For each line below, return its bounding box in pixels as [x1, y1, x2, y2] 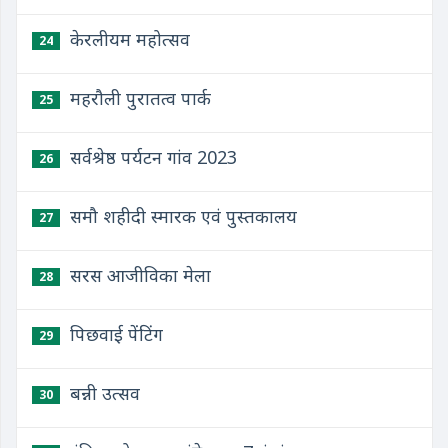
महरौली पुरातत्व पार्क [65, 86, 211, 110]
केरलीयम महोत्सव [65, 27, 190, 51]
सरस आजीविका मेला [65, 263, 211, 287]
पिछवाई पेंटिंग [65, 322, 163, 346]
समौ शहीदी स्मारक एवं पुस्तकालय [65, 204, 297, 228]
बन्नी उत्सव [65, 381, 140, 405]
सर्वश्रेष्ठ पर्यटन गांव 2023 [65, 145, 237, 169]
